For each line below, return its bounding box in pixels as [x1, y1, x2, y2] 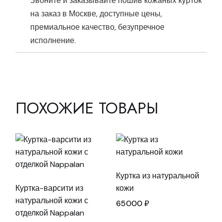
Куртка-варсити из [15, 183, 84, 194]
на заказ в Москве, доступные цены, [30, 8, 163, 19]
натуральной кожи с [15, 195, 89, 206]
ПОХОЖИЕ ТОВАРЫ [15, 97, 159, 120]
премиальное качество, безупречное [30, 22, 165, 33]
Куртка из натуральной [115, 170, 199, 181]
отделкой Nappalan [15, 208, 85, 219]
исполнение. [30, 35, 76, 46]
